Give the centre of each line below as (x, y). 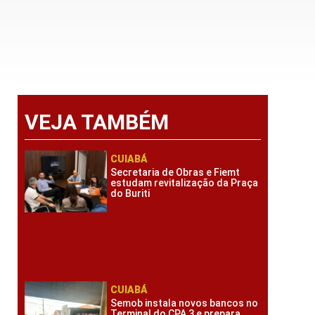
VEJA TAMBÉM (96, 122)
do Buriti (130, 193)
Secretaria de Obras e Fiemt (175, 172)
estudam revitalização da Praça (185, 183)
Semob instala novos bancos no (185, 303)
